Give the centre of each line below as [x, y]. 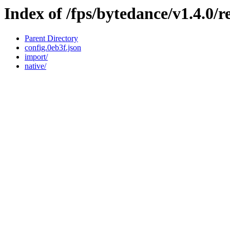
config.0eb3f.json [53, 48]
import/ [36, 57]
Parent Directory [51, 39]
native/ [35, 66]
